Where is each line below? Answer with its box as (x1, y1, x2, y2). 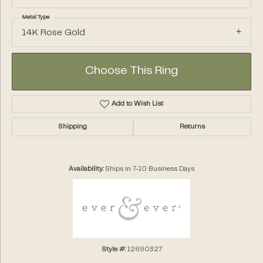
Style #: (101, 247, 126, 253)
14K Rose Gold (22, 29, 85, 37)
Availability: (69, 166, 103, 173)
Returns (180, 124, 205, 130)
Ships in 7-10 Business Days (105, 166, 194, 173)
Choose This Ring (85, 66, 178, 77)
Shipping (58, 124, 87, 130)
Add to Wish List (112, 101, 164, 107)
